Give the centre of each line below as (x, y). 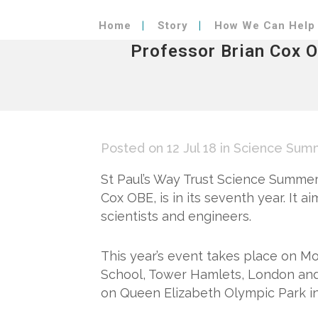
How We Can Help (265, 26)
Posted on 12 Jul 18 (159, 148)
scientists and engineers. (176, 216)
